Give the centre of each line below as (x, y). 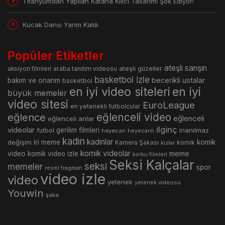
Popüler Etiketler (56, 56)
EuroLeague (169, 105)
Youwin (26, 193)
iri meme (47, 142)
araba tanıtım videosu (85, 69)
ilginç (167, 130)
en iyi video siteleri (120, 92)
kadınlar (100, 142)
